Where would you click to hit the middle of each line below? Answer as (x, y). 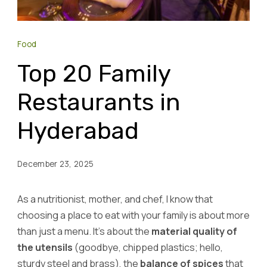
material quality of (194, 231)
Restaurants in (99, 102)
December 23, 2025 (56, 164)
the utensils (45, 247)
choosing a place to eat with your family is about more (133, 215)
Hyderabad (78, 131)
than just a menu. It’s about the (84, 231)
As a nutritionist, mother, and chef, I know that (115, 199)
